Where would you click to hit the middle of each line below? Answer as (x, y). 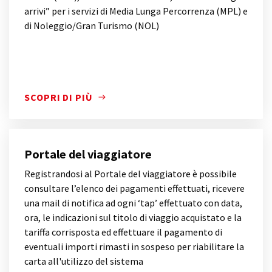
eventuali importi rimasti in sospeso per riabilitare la (134, 246)
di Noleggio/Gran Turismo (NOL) (92, 25)
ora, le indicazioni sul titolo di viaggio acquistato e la (133, 217)
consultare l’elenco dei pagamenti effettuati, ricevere (134, 188)
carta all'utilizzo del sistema (84, 261)
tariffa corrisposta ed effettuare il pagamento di (123, 232)
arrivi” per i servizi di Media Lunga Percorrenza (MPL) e (136, 11)
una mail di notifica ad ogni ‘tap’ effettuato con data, (133, 203)
